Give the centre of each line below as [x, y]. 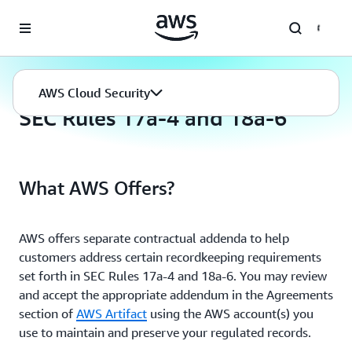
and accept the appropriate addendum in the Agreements [176, 295]
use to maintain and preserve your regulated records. [165, 332]
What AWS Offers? [97, 188]
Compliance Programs [183, 77]
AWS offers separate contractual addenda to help [154, 238]
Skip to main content [58, 16]
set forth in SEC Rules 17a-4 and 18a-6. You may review [173, 276]
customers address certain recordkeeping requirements [170, 257]
